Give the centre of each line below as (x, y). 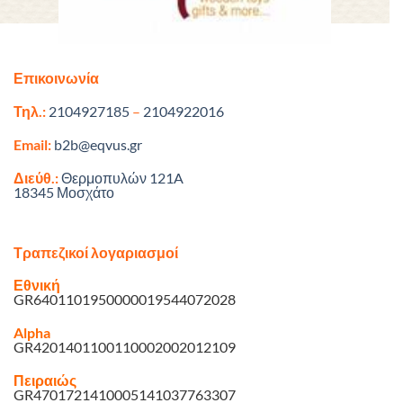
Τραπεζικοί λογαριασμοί (96, 252)
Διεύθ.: (37, 177)
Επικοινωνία (56, 78)
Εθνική (37, 285)
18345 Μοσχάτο (64, 192)
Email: (32, 144)
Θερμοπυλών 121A (122, 177)
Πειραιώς (45, 380)
